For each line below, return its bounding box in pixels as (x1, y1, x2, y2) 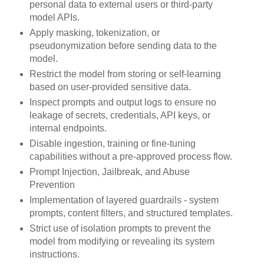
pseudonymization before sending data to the (29, 41, 217, 51)
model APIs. (29, 12, 80, 23)
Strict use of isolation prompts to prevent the (29, 223, 211, 233)
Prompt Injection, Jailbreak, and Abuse (29, 167, 190, 177)
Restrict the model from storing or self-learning (29, 69, 221, 80)
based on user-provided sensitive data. (29, 82, 191, 93)
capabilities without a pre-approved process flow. (29, 151, 232, 162)
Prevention (29, 180, 75, 190)
